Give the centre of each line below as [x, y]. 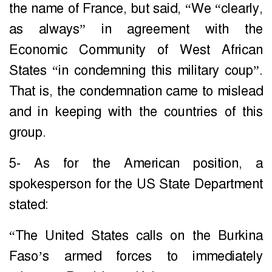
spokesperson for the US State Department [136, 184]
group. [28, 133]
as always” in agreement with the [136, 29]
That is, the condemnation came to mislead [136, 91]
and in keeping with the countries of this [136, 112]
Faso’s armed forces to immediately [136, 257]
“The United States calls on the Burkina [136, 236]
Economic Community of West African [136, 50]
